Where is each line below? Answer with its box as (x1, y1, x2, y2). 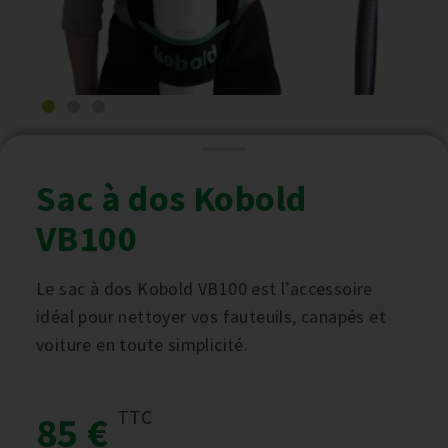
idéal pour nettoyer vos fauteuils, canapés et (36, 305, 386, 328)
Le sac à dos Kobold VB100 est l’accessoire (36, 277, 373, 300)
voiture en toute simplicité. (36, 333, 249, 356)
